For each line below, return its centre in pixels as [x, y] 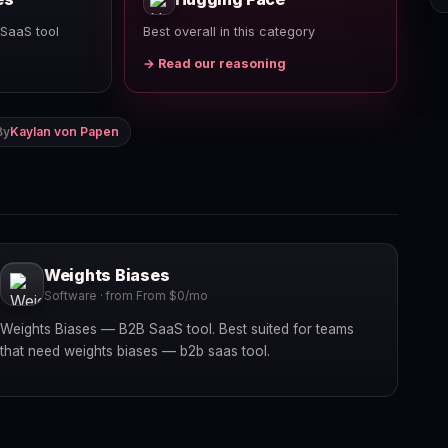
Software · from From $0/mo [125, 296]
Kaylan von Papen [64, 131]
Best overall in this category [228, 31]
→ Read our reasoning [214, 63]
